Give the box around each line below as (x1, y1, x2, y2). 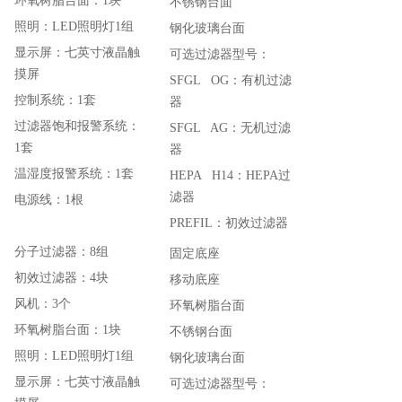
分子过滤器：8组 (14, 245, 109, 258)
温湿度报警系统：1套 (14, 167, 134, 180)
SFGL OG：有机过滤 (170, 74, 292, 87)
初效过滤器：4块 (14, 271, 109, 284)
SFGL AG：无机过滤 (170, 121, 291, 135)
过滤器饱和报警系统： (14, 119, 140, 133)
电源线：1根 (14, 193, 83, 206)
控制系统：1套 (14, 93, 96, 107)
